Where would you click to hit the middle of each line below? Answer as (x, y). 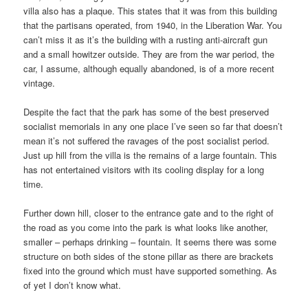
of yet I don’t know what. (73, 285)
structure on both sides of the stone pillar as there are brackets (149, 256)
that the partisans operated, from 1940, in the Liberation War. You (153, 25)
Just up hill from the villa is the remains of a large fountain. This (151, 155)
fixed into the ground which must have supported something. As (151, 270)
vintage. (40, 82)
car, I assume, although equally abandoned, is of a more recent (149, 68)
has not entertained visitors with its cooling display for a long (144, 169)
